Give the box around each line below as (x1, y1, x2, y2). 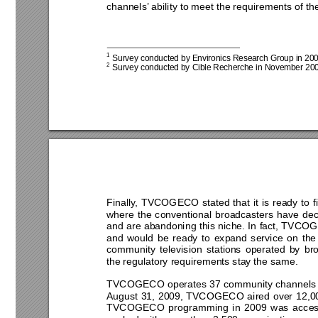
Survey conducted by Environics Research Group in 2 (109, 53, 309, 63)
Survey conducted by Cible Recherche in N (109, 62, 270, 73)
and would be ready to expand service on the (106, 231, 316, 243)
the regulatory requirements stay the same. (106, 255, 301, 267)
